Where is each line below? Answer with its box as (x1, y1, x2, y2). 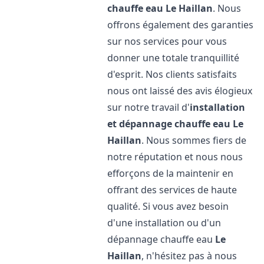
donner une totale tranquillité (107, 51, 240, 64)
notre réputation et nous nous (107, 150, 243, 163)
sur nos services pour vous (107, 35, 227, 48)
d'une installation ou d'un (107, 216, 222, 229)
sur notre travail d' (107, 101, 190, 114)
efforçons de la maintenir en (107, 167, 234, 180)
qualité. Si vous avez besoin (107, 200, 229, 213)
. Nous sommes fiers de (141, 134, 247, 147)
